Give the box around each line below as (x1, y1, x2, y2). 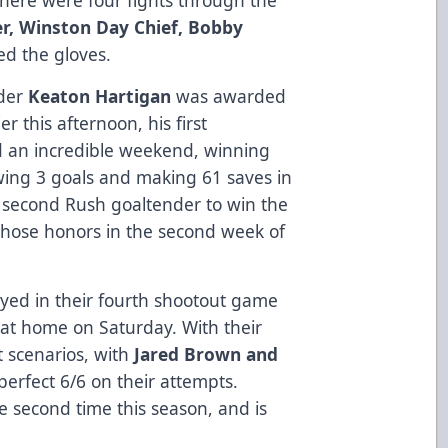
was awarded (171, 83, 287, 108)
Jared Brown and (134, 341, 279, 366)
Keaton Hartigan (28, 83, 172, 108)
